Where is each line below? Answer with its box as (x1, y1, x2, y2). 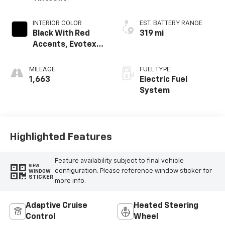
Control (25, 213, 55, 221)
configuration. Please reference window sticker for (54, 168, 212, 175)
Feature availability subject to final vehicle (54, 158, 184, 165)
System (140, 87, 170, 95)
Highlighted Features (9, 132, 112, 142)
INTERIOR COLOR (32, 20, 82, 27)
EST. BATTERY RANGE (140, 20, 202, 27)
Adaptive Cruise (25, 202, 87, 210)
